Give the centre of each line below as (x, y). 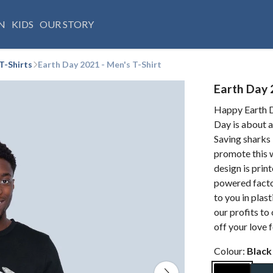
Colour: (230, 251)
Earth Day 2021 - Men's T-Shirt (100, 64)
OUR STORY (66, 24)
